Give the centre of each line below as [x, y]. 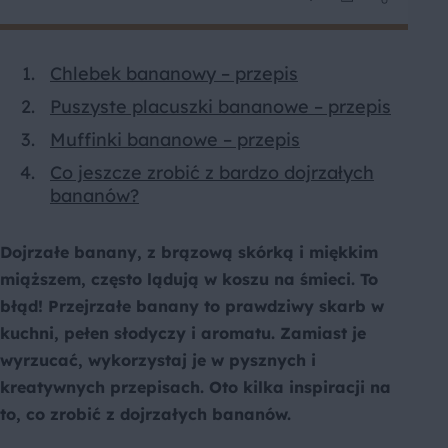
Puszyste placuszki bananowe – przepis [220, 107]
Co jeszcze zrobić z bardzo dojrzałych [212, 173]
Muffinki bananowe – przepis [175, 140]
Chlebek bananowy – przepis [174, 74]
